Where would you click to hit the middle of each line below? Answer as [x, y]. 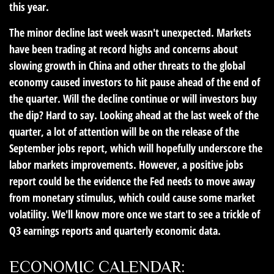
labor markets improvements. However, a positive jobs [126, 165]
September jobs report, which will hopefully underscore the [136, 148]
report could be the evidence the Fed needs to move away [132, 181]
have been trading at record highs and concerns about [124, 49]
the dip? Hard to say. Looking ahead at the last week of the [134, 115]
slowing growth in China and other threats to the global [127, 65]
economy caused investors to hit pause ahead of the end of [135, 82]
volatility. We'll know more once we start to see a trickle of [135, 214]
